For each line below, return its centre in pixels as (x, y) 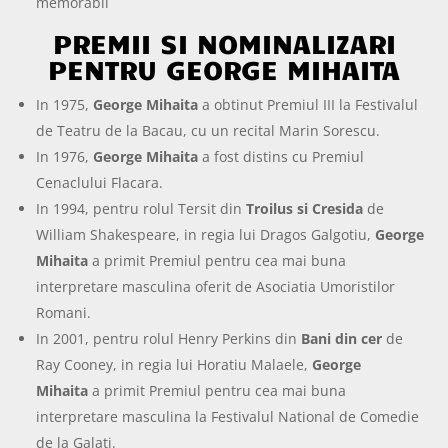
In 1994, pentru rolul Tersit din (141, 208)
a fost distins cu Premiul (281, 156)
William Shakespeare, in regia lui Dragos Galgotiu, (206, 234)
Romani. (64, 312)
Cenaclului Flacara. (100, 182)
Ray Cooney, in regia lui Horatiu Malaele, (174, 364)
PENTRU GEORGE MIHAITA (224, 68)
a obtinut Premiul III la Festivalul (308, 104)
